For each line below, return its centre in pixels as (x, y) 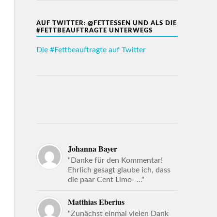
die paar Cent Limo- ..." (106, 179)
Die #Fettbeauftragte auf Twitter (91, 50)
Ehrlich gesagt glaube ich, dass (119, 170)
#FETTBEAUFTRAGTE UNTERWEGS (94, 30)
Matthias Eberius (96, 201)
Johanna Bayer (92, 148)
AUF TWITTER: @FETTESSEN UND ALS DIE (106, 23)
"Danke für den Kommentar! (115, 160)
